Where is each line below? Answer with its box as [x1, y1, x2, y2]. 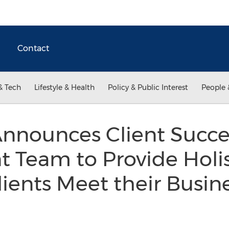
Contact [17, 43, 49, 53]
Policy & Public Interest [108, 83, 188, 92]
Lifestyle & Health [34, 83, 95, 92]
